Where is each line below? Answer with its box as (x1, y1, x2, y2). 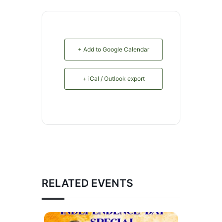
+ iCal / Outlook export (82, 75, 145, 83)
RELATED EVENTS (42, 177, 133, 190)
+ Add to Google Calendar (78, 46, 149, 54)
